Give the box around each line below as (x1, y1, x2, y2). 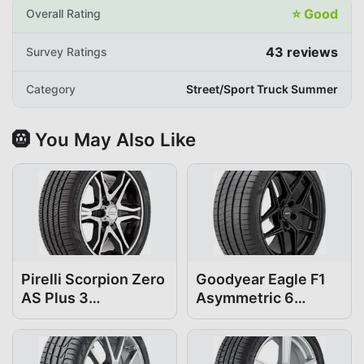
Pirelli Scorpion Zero (21, 270, 165, 288)
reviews (284, 43, 338, 60)
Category (26, 81, 76, 96)
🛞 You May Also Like (12, 128, 196, 150)
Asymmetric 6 (196, 288, 294, 306)
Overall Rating (26, 6, 101, 20)
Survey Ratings (26, 44, 107, 58)
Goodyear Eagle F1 (196, 270, 326, 288)
